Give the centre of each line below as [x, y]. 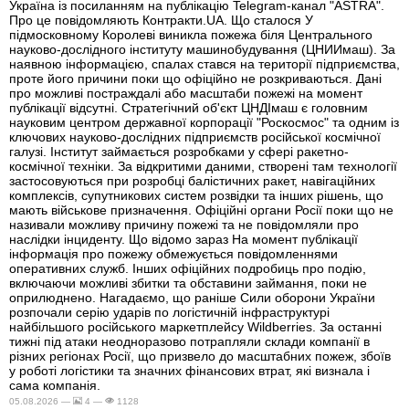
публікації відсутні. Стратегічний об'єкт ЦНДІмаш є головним [189, 107]
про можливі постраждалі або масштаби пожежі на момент [186, 93]
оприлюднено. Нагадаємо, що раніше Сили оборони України [192, 297]
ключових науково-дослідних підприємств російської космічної [195, 136]
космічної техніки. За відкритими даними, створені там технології [203, 166]
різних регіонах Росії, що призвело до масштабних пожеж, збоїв [200, 356]
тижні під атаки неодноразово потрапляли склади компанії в [189, 341]
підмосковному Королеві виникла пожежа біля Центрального [191, 34]
